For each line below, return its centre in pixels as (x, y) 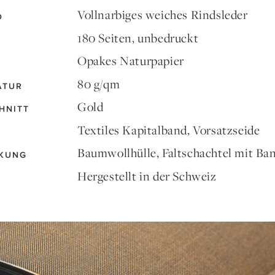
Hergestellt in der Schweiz (147, 176)
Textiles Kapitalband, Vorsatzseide (168, 130)
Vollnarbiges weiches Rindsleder (162, 16)
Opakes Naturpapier (130, 62)
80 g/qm (99, 84)
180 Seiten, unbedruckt (138, 38)
